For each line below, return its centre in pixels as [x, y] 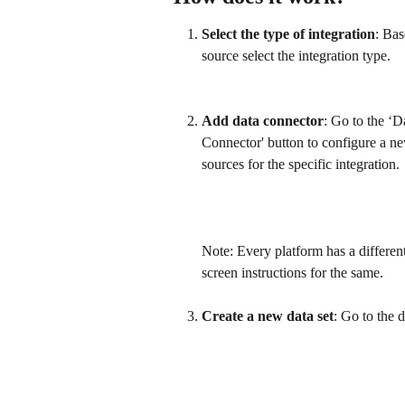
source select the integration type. [296, 55]
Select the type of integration [288, 33]
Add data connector [263, 120]
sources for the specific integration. [301, 164]
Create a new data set [268, 316]
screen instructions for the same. [292, 272]
